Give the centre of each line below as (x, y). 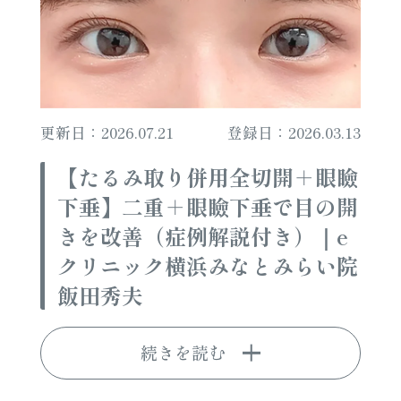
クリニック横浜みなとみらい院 (207, 265)
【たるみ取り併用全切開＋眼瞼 (207, 176)
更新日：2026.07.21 (107, 132)
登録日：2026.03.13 (294, 132)
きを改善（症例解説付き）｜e (202, 235)
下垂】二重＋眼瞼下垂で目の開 (207, 206)
